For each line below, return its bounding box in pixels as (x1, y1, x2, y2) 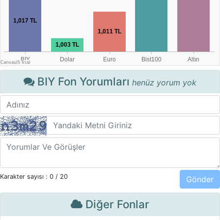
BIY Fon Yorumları (34, 75, 130, 88)
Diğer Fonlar (82, 197, 149, 211)
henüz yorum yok (132, 78, 196, 87)
